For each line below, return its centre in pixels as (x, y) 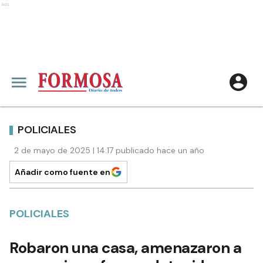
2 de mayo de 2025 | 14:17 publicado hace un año (109, 150)
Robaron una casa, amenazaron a (125, 248)
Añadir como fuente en (63, 172)
